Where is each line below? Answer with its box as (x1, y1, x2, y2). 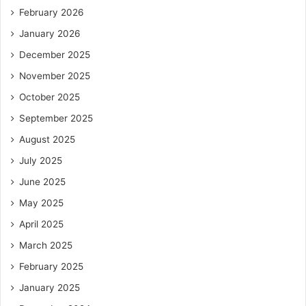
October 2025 (19, 91, 80, 102)
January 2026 (19, 27, 81, 39)
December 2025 (19, 48, 90, 60)
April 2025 (19, 218, 64, 229)
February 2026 (19, 6, 84, 18)
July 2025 (19, 154, 62, 166)
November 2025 (19, 70, 90, 81)
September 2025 (19, 112, 93, 124)
